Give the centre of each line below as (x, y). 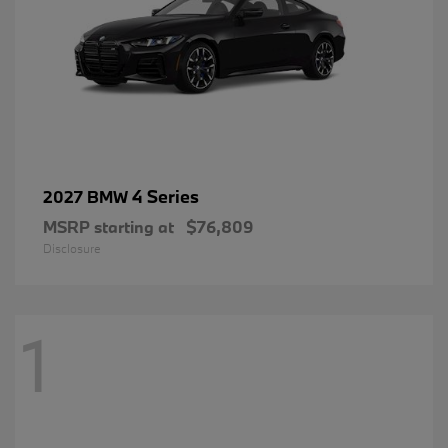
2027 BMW (87, 196)
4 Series (165, 196)
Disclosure (72, 247)
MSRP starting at (108, 226)
